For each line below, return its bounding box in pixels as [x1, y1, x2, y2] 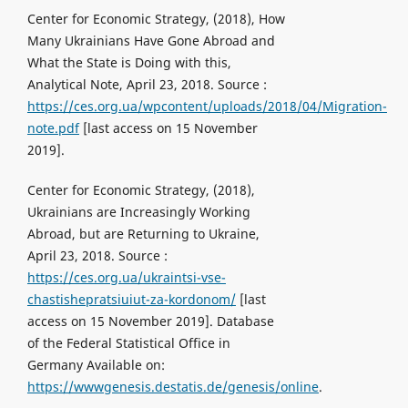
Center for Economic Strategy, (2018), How [26, 10, 285, 28]
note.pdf [26, 119, 79, 138]
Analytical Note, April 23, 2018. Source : [26, 76, 267, 94]
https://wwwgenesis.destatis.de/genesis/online [26, 378, 319, 396]
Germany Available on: [26, 356, 165, 374]
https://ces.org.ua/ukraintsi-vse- [26, 269, 226, 287]
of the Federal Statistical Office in [26, 334, 230, 352]
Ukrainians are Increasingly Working [26, 203, 250, 221]
